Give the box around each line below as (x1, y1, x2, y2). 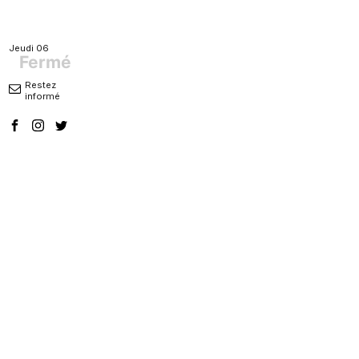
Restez (24, 79, 56, 91)
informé (24, 90, 60, 102)
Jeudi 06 (9, 42, 50, 54)
